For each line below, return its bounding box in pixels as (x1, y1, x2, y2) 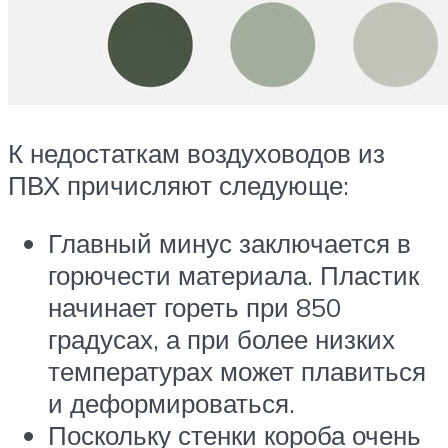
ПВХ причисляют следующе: (8, 169, 349, 201)
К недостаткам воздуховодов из (8, 137, 385, 169)
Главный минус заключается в (48, 226, 411, 259)
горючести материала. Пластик (48, 258, 419, 291)
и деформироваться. (48, 386, 295, 419)
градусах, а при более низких (48, 322, 395, 355)
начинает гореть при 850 (48, 290, 341, 323)
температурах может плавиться (48, 354, 426, 387)
